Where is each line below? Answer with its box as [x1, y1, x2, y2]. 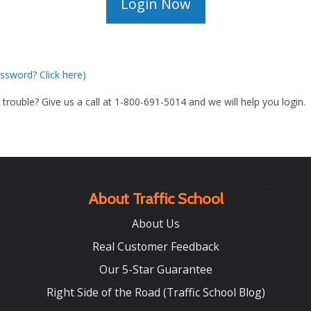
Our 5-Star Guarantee [99, 261, 212, 277]
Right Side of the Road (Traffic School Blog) [46, 284, 265, 300]
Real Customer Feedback [92, 238, 219, 254]
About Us [131, 216, 180, 231]
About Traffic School [87, 189, 224, 208]
